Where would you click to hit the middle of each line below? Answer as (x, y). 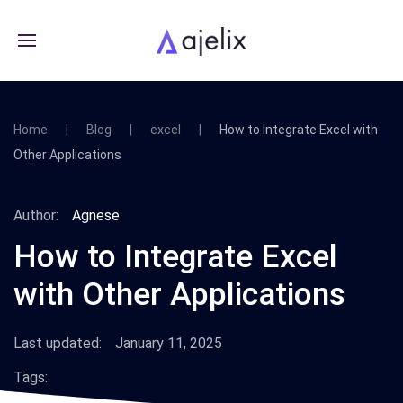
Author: (36, 215)
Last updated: (58, 343)
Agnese (96, 215)
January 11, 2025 (169, 343)
